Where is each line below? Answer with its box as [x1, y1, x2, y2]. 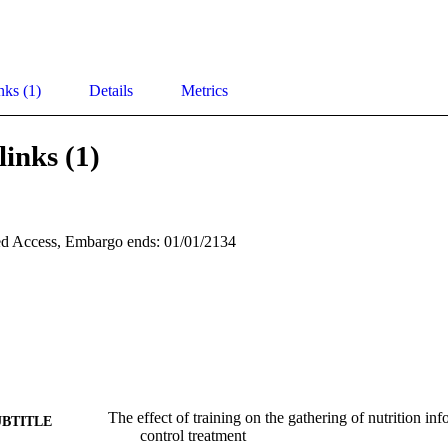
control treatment [140, 427, 246, 445]
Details [89, 82, 133, 100]
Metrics [181, 82, 228, 100]
